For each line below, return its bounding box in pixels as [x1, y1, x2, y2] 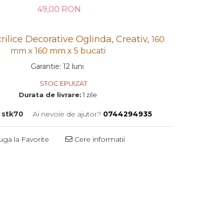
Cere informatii [72, 135, 125, 144]
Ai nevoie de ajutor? [33, 110, 102, 118]
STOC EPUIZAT [38, 79, 87, 87]
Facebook [58, 174, 92, 182]
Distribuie [58, 157, 89, 165]
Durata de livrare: [19, 91, 82, 99]
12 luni [62, 62, 84, 71]
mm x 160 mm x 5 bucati [10, 46, 106, 55]
